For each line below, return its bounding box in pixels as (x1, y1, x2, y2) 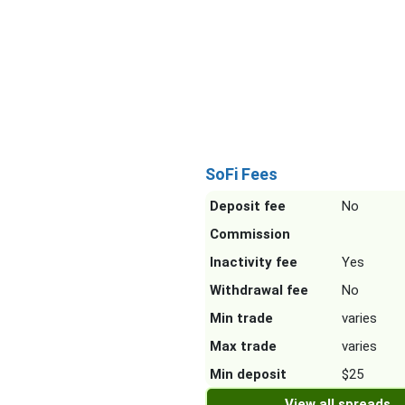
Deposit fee (210, 198, 286, 215)
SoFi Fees (205, 165, 278, 184)
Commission (210, 226, 290, 243)
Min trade (210, 310, 273, 327)
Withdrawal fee (210, 282, 308, 299)
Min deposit (210, 366, 287, 383)
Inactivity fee (210, 254, 297, 271)
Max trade (210, 338, 277, 355)
